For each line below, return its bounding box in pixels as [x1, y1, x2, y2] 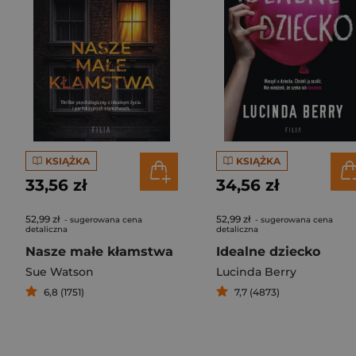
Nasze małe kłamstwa [25, 244, 173, 259]
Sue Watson [25, 265, 94, 279]
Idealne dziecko [216, 244, 320, 259]
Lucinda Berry [216, 265, 296, 279]
